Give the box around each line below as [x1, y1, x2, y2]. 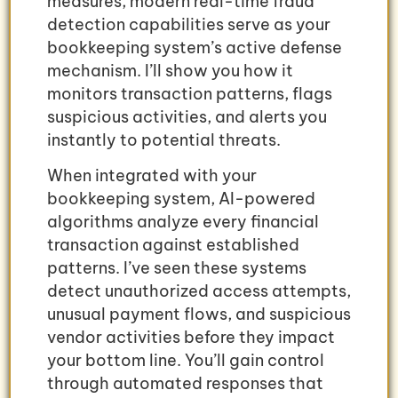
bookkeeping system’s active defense [47, 37, 342, 59]
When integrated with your [47, 165, 257, 187]
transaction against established [47, 235, 299, 256]
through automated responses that [47, 373, 323, 394]
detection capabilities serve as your [47, 14, 330, 36]
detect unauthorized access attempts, [47, 281, 351, 302]
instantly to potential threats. [47, 130, 281, 151]
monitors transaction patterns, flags [47, 84, 332, 105]
